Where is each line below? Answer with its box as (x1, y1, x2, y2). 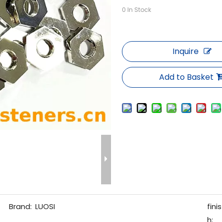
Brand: (8, 201, 32, 212)
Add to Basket (159, 71, 214, 83)
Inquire (172, 46, 199, 57)
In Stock (126, 5, 152, 14)
